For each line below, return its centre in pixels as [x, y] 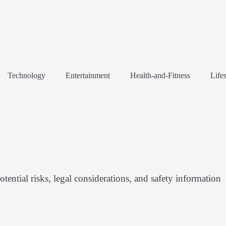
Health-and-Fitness [160, 75]
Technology [26, 75]
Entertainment [88, 75]
